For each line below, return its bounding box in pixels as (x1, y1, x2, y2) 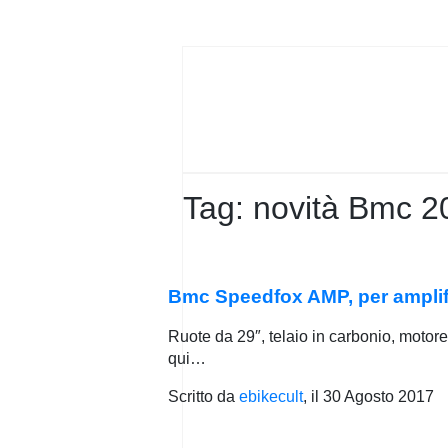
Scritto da (168, 388, 239, 406)
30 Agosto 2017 (323, 388, 434, 406)
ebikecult (239, 388, 303, 406)
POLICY (56, 15, 137, 40)
